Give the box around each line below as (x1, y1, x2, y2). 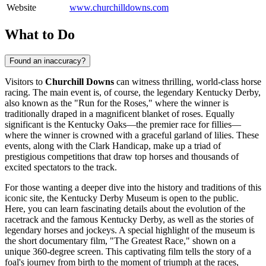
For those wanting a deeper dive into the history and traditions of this (5, 182, 261, 192)
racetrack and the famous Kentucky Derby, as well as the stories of (5, 214, 254, 224)
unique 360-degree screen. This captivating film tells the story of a (5, 246, 251, 256)
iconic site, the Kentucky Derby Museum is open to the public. (5, 192, 239, 203)
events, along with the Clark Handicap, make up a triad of (5, 140, 221, 151)
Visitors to (5, 76, 45, 87)
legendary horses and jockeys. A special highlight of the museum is (5, 224, 255, 235)
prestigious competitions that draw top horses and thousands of (5, 151, 239, 161)
